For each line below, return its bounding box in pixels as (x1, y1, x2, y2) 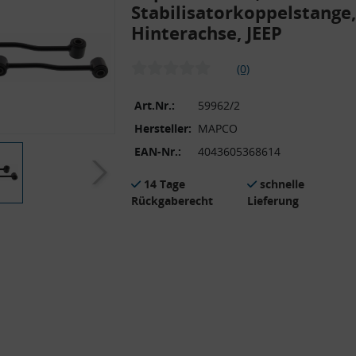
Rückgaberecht (131, 192, 213, 208)
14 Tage (144, 176, 185, 192)
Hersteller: (134, 120, 192, 136)
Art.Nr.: (134, 97, 175, 113)
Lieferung (247, 192, 299, 208)
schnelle (260, 176, 304, 192)
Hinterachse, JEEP (131, 20, 282, 44)
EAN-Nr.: (134, 143, 181, 159)
